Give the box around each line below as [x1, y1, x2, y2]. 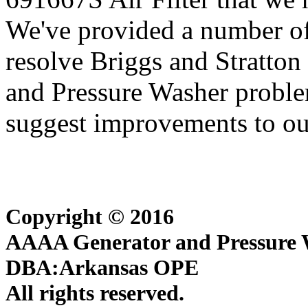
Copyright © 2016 [5, 204, 174, 230]
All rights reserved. [5, 280, 184, 306]
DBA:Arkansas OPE [5, 255, 199, 280]
